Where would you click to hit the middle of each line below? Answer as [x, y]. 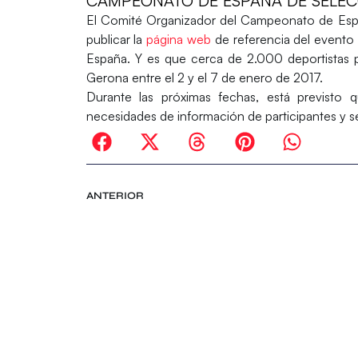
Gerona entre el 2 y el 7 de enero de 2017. [206, 78]
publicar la [116, 40]
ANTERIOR [115, 196]
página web [179, 40]
